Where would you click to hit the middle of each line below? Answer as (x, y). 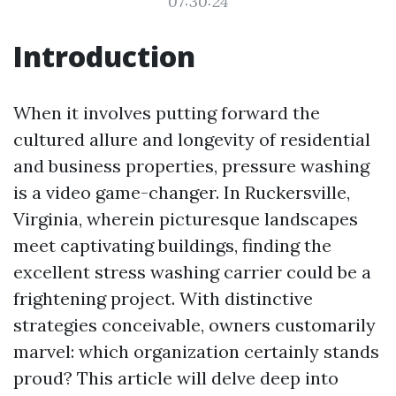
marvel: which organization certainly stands (196, 351)
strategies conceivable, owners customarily (194, 325)
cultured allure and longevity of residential (192, 139)
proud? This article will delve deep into (176, 378)
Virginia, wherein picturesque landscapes (186, 219)
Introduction (104, 56)
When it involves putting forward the (167, 113)
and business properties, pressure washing (191, 166)
